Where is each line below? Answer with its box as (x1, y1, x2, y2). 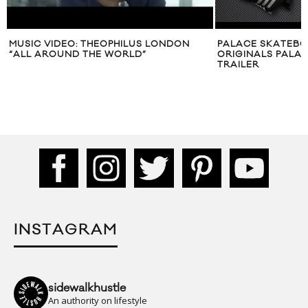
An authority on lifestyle (48, 294, 147, 307)
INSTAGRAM (14, 220, 118, 239)
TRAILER (217, 59, 259, 71)
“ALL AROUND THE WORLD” (9, 49, 146, 60)
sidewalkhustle (48, 280, 126, 296)
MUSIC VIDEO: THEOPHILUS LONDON (9, 38, 190, 50)
